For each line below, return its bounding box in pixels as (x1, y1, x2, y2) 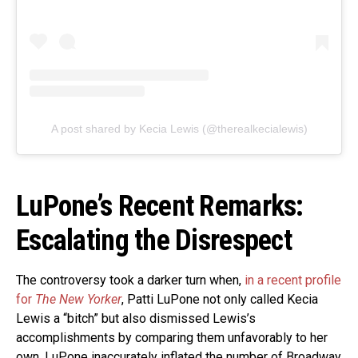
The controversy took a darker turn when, (16, 272, 245, 288)
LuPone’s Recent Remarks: (16, 189, 304, 223)
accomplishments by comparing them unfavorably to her (16, 329, 328, 345)
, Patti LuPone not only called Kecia (121, 291, 318, 307)
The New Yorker (35, 291, 121, 307)
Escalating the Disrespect (16, 223, 292, 257)
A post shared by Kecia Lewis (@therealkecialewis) (50, 121, 308, 135)
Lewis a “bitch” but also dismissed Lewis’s (16, 310, 256, 326)
